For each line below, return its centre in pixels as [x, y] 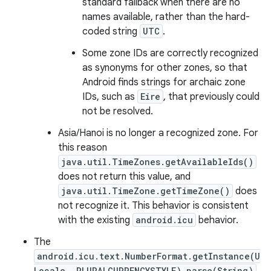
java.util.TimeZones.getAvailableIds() [157, 162]
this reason [83, 148]
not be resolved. [118, 111]
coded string [111, 31]
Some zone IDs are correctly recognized [170, 53]
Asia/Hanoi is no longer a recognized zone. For [158, 133]
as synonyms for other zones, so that [165, 68]
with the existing [95, 220]
